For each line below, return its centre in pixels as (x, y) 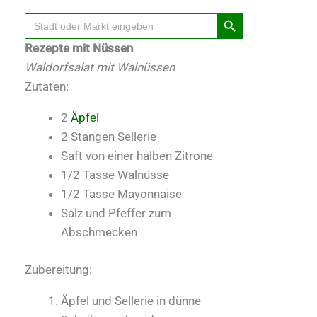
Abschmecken (99, 232)
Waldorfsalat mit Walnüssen (100, 68)
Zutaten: (47, 87)
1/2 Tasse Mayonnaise (121, 194)
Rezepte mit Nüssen (79, 48)
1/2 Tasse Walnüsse (115, 175)
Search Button (236, 13)
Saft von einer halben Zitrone (137, 156)
